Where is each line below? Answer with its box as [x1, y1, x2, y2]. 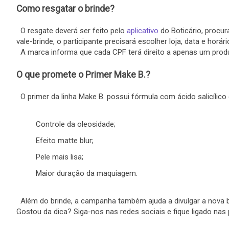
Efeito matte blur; [35, 135, 94, 145]
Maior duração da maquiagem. [35, 169, 138, 178]
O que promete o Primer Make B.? [16, 70, 150, 80]
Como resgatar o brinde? [16, 4, 114, 14]
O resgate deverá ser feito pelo [16, 26, 127, 36]
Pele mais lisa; [35, 152, 83, 162]
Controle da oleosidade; [35, 119, 116, 129]
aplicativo [127, 26, 158, 36]
